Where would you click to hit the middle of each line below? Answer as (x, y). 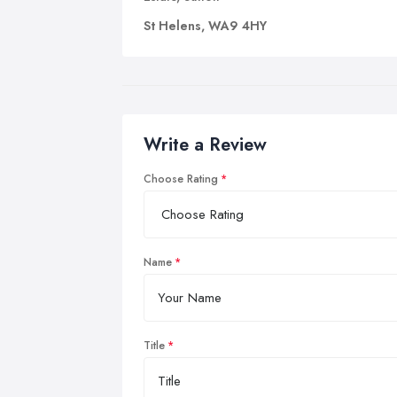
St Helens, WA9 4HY (205, 25)
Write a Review (205, 144)
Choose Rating (181, 179)
